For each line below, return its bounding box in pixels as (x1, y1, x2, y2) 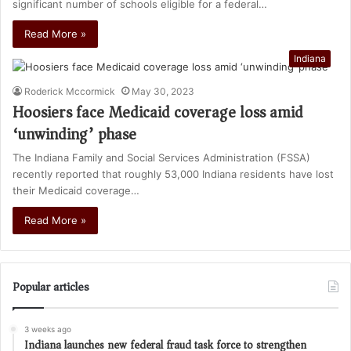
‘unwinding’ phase (13, 120, 136, 148)
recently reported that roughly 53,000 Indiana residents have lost (13, 167, 334, 180)
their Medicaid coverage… (13, 183, 139, 197)
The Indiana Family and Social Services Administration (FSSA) (13, 150, 310, 164)
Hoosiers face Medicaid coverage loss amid (13, 98, 303, 126)
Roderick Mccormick (24, 85, 115, 97)
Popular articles (13, 276, 89, 297)
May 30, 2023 (132, 85, 194, 97)
